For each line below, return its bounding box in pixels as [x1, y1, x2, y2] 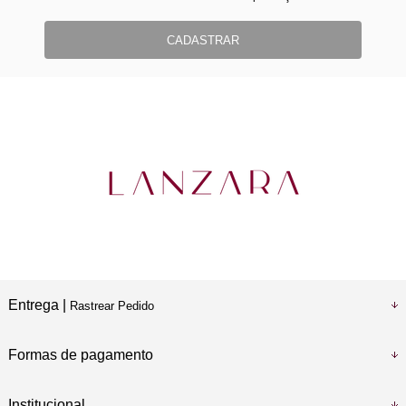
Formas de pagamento [7, 347, 153, 363]
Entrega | [7, 297, 70, 314]
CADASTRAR [166, 33, 239, 47]
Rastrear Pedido [69, 299, 154, 314]
